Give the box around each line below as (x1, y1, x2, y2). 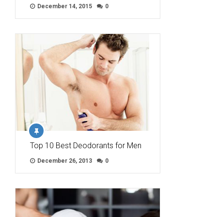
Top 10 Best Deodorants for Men (30, 141, 141, 151)
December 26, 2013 (36, 157, 92, 165)
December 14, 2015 (36, 3, 92, 10)
